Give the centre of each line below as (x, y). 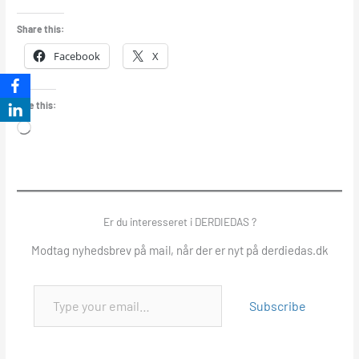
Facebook (77, 56)
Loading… (54, 129)
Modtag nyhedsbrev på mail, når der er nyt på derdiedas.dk (179, 250)
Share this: (41, 29)
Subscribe (278, 306)
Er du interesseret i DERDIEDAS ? (179, 221)
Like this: (37, 105)
